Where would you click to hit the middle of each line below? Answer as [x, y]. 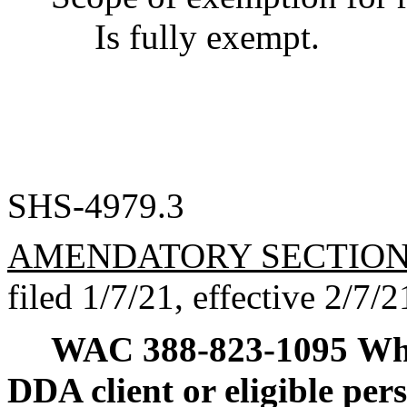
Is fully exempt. [207, 37]
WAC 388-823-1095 [199, 349]
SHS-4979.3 [96, 206]
